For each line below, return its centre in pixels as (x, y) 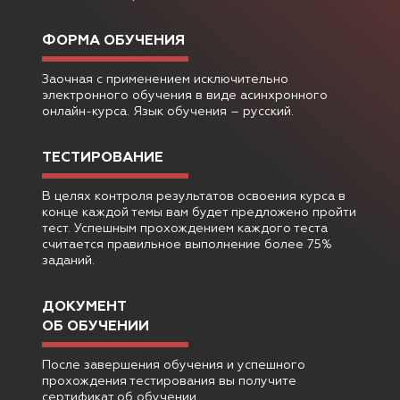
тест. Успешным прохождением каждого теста (185, 229)
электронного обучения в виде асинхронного (185, 96)
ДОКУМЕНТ (84, 308)
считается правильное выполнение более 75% (187, 245)
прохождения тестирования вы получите (169, 382)
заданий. (68, 261)
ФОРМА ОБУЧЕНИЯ (113, 42)
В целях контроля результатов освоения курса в (194, 197)
